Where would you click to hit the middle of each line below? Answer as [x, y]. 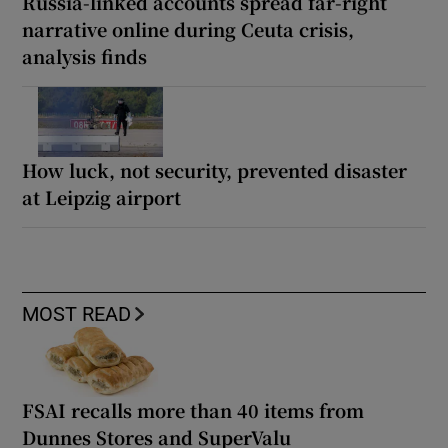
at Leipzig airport [102, 197]
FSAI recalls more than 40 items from [193, 410]
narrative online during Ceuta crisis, [188, 29]
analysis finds [85, 56]
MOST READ [77, 314]
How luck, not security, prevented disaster [215, 170]
